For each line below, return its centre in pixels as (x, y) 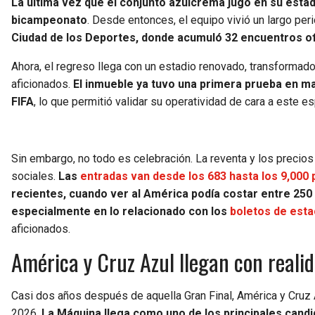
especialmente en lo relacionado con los (121, 212)
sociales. (35, 176)
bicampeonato (49, 20)
